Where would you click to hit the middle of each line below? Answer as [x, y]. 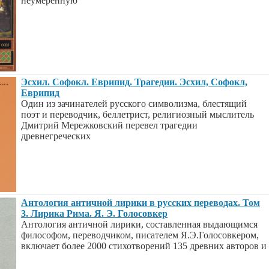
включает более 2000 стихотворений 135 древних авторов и [144, 246]
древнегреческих [56, 136]
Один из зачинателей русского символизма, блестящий [134, 104]
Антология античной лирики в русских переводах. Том [141, 203]
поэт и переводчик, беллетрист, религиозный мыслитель [138, 114]
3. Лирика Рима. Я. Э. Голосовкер [94, 213]
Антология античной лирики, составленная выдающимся [139, 224]
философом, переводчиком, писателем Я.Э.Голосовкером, [140, 235]
